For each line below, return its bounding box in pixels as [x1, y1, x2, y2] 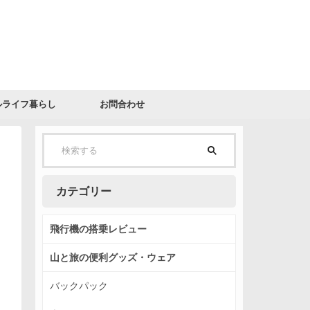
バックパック [50, 280, 108, 291]
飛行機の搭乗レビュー [50, 223, 147, 235]
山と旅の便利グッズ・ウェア [50, 251, 176, 263]
